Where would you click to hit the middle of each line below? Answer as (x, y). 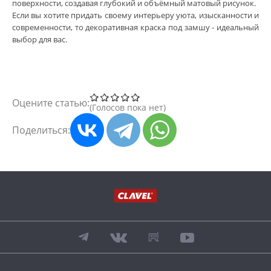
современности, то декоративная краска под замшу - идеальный (135, 28)
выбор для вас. (41, 40)
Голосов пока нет (128, 108)
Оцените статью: (51, 103)
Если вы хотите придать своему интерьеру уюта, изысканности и (135, 15)
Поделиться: (41, 130)
